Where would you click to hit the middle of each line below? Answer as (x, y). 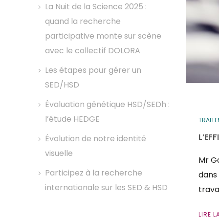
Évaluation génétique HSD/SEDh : (107, 104)
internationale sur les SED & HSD (106, 187)
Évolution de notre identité (96, 139)
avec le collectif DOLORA (93, 51)
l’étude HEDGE (72, 119)
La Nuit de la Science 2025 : (96, 7)
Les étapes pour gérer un (93, 70)
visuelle (59, 153)
